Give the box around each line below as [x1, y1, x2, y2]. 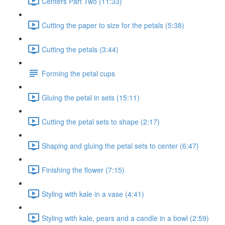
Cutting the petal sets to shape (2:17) [42, 116, 160, 127]
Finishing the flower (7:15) [42, 164, 125, 175]
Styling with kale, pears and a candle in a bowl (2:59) [42, 212, 209, 223]
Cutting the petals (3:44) [42, 44, 119, 54]
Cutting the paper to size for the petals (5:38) [42, 20, 184, 30]
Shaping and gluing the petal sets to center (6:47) [42, 140, 199, 151]
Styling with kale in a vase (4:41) [42, 188, 144, 199]
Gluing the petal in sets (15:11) [42, 92, 140, 102]
